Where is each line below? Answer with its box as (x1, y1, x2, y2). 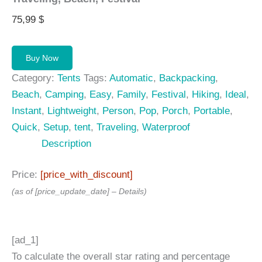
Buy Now (26, 53, 58, 63)
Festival (151, 88, 186, 100)
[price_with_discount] (40, 169, 133, 181)
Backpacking (159, 72, 215, 84)
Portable (194, 105, 230, 116)
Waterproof (142, 121, 190, 133)
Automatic (109, 72, 153, 84)
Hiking (192, 88, 219, 100)
